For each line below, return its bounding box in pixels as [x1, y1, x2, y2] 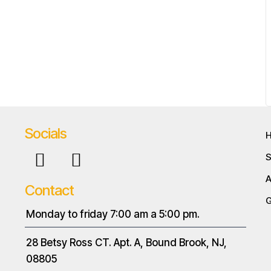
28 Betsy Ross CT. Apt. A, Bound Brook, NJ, [26, 237, 227, 249]
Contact [25, 181, 74, 199]
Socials [25, 125, 67, 142]
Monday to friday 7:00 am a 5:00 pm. [26, 208, 200, 220]
